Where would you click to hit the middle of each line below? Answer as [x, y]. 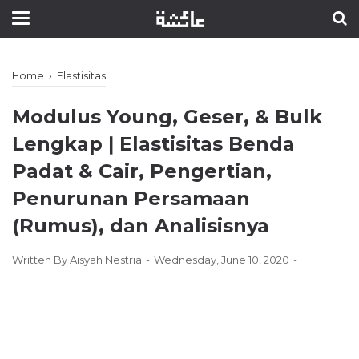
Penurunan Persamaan [131, 198]
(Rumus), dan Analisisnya [141, 226]
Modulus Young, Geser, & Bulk [167, 117]
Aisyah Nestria [106, 260]
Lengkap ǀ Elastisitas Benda [153, 144]
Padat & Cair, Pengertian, [142, 171]
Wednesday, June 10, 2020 [223, 260]
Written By [41, 260]
